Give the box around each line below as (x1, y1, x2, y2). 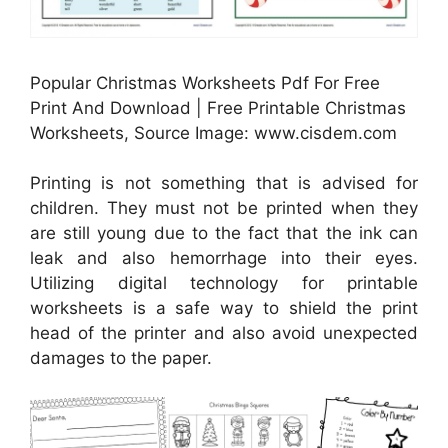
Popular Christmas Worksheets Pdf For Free (30, 72, 380, 93)
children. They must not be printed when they (30, 198, 418, 219)
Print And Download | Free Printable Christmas (30, 97, 406, 118)
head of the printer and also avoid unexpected (30, 323, 418, 344)
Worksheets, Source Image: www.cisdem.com (30, 122, 397, 143)
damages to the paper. (30, 348, 212, 369)
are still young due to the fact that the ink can (30, 223, 418, 244)
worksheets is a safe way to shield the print (30, 298, 418, 319)
